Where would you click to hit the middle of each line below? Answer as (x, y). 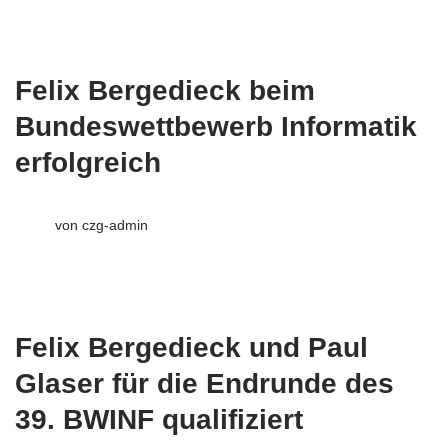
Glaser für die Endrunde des (204, 383)
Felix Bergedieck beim (165, 90)
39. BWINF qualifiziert (159, 419)
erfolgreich (88, 162)
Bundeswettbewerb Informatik (216, 126)
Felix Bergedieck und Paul (191, 347)
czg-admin (114, 224)
